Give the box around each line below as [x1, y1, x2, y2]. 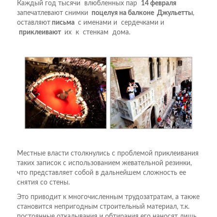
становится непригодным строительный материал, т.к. [17, 203, 189, 210]
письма [50, 19, 76, 27]
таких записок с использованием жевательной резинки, [17, 159, 192, 167]
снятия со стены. [17, 179, 70, 186]
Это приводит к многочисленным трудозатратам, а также [17, 193, 200, 201]
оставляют [17, 19, 50, 27]
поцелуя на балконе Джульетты [90, 10, 193, 17]
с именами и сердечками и [76, 19, 164, 27]
